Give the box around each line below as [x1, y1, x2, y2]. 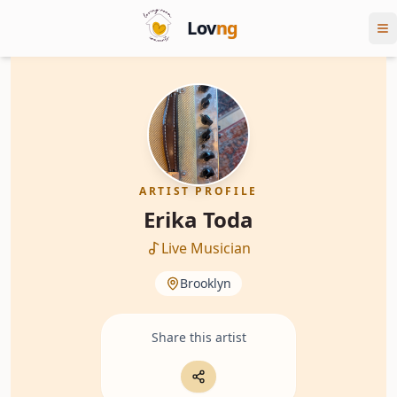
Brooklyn [180, 275, 231, 292]
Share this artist [151, 329, 246, 346]
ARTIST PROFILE [139, 183, 258, 198]
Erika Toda [144, 205, 253, 234]
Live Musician [160, 238, 251, 258]
